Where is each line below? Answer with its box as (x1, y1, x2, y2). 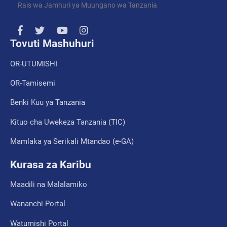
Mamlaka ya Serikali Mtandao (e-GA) (10, 137, 134, 146)
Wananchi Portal (10, 199, 65, 209)
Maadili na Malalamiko (10, 180, 87, 190)
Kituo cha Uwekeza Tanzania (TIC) (10, 117, 125, 127)
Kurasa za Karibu (10, 158, 91, 171)
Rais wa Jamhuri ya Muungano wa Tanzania (18, 1, 157, 10)
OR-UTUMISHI (10, 59, 57, 68)
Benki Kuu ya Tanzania (10, 98, 85, 107)
